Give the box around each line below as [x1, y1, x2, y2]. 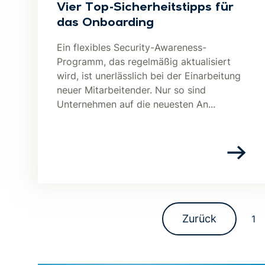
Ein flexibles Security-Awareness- [57, 41, 206, 53]
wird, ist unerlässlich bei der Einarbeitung [57, 70, 241, 82]
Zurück [182, 212, 216, 225]
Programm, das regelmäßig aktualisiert [57, 56, 231, 67]
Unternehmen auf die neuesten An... [57, 98, 215, 110]
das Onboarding [57, 17, 154, 29]
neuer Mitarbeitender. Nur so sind [57, 84, 206, 96]
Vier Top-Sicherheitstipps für [57, 2, 234, 14]
